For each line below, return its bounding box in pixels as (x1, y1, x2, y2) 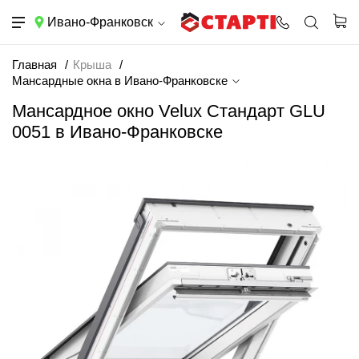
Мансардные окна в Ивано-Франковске (12, 74, 231, 87)
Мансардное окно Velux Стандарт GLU (12, 101, 325, 121)
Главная (12, 58, 57, 71)
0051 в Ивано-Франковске (12, 122, 223, 142)
